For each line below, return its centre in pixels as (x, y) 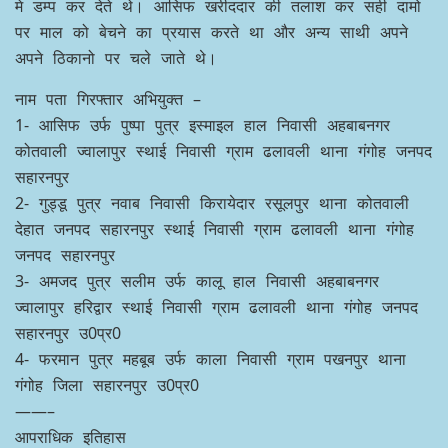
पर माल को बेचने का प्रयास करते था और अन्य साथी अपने (211, 32)
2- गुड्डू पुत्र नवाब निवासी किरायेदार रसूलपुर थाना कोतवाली (212, 203)
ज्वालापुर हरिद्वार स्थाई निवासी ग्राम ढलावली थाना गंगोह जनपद (216, 307)
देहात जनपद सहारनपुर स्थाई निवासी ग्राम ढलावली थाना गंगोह (214, 229)
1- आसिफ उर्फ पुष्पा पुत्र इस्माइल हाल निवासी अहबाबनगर (202, 125)
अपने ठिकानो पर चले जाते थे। (116, 58)
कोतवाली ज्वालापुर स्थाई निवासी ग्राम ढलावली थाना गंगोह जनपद (223, 151)
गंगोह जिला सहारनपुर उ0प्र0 (107, 385)
